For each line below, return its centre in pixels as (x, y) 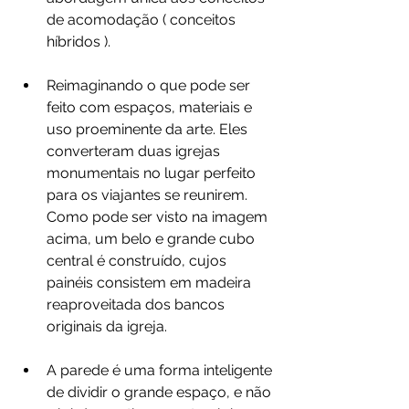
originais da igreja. (109, 327)
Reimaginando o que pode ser (150, 86)
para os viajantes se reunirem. (149, 195)
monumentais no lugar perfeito (153, 173)
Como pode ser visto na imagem (159, 217)
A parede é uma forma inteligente (161, 371)
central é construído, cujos (138, 261)
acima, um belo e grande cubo (152, 239)
